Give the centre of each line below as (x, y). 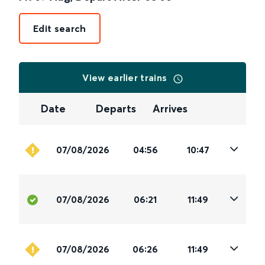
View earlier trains (126, 77)
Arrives (170, 109)
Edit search (60, 28)
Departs (116, 109)
